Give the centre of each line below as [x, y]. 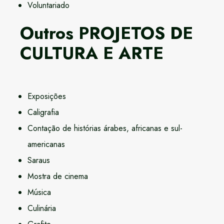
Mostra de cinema [58, 176]
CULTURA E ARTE [92, 53]
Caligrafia [43, 112]
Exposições [47, 96]
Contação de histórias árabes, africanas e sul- [105, 128]
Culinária [42, 208]
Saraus [39, 160]
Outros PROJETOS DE [106, 33]
